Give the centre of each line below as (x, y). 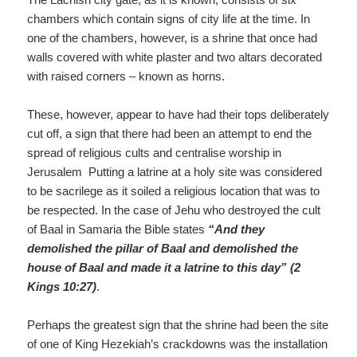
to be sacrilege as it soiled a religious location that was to (174, 190)
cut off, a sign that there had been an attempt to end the (170, 133)
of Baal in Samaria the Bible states (118, 229)
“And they (237, 229)
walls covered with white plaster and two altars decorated (175, 57)
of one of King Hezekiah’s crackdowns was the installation (178, 343)
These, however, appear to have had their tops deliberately (178, 114)
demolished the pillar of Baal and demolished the (163, 248)
